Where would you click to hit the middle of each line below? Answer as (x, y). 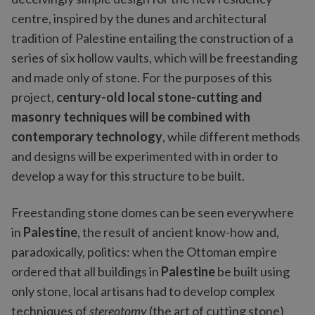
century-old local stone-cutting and (159, 97)
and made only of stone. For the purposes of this (142, 77)
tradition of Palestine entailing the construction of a (152, 38)
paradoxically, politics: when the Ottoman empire (144, 252)
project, (34, 97)
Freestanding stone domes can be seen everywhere (153, 212)
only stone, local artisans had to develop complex (143, 291)
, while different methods (231, 136)
